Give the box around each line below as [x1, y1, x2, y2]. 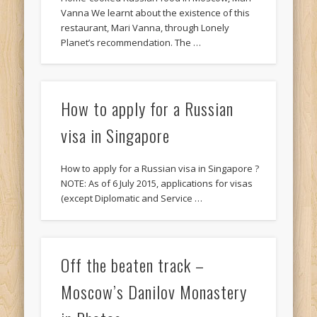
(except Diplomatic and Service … [61, 192, 203, 205]
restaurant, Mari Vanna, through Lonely [61, 21, 230, 34]
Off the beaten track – [61, 251, 205, 277]
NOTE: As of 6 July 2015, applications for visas [61, 177, 253, 190]
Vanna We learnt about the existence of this [61, 6, 250, 19]
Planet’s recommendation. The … [61, 35, 202, 49]
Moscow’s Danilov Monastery [61, 278, 248, 304]
